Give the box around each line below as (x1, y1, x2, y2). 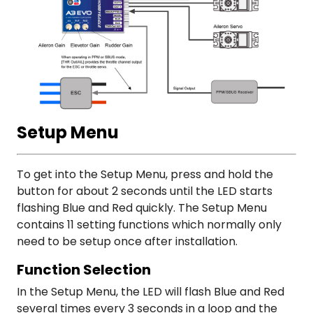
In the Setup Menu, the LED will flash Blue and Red (17, 284, 284, 300)
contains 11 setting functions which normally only (17, 217, 282, 233)
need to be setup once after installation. (17, 233, 238, 250)
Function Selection (17, 260, 151, 280)
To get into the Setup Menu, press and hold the (17, 166, 273, 183)
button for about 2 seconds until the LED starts (17, 183, 272, 200)
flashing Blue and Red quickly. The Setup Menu (17, 200, 267, 217)
